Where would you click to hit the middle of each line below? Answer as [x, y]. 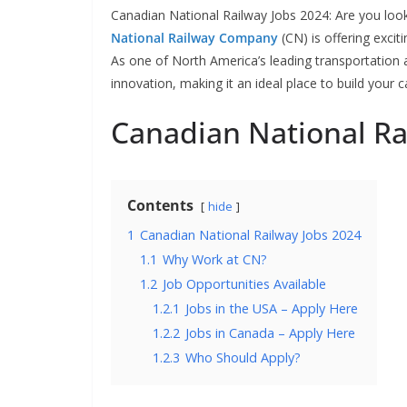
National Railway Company [194, 38]
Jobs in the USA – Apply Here [272, 308]
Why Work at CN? [215, 259]
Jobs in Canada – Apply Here [270, 333]
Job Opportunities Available [244, 284]
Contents [160, 205]
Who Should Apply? [243, 357]
